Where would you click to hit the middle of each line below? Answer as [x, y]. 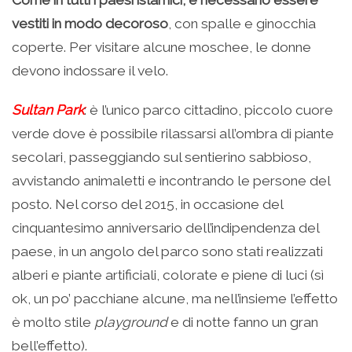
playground [131, 323]
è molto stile [53, 323]
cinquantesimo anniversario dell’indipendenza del [165, 228]
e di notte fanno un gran [243, 323]
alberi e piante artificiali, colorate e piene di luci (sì [168, 275]
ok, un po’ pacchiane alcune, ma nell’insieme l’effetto [175, 299]
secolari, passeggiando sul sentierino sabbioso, [161, 158]
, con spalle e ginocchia [242, 24]
